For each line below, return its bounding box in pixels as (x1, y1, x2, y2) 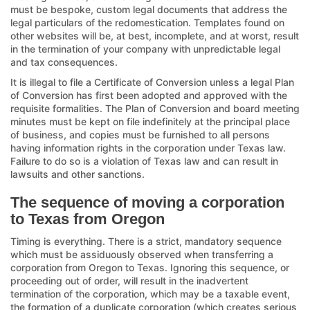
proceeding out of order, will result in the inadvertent (10, 274, 248, 286)
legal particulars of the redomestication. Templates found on (10, 16, 284, 28)
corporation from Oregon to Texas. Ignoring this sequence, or (10, 261, 289, 273)
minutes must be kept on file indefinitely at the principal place (10, 115, 290, 127)
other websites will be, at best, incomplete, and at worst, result (10, 29, 299, 42)
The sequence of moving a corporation (10, 193, 284, 211)
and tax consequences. (10, 55, 118, 68)
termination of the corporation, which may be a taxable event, (10, 287, 290, 300)
